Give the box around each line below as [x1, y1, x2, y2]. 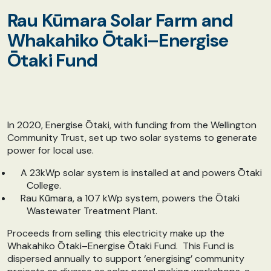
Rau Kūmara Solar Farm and [7, 8, 233, 33]
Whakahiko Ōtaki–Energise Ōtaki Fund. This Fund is [7, 240, 234, 253]
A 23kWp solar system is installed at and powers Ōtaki [21, 166, 262, 180]
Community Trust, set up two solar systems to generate [7, 131, 257, 145]
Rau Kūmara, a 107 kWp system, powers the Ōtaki [21, 192, 240, 205]
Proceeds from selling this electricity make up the [7, 227, 224, 240]
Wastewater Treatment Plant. [27, 204, 157, 218]
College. [27, 179, 61, 192]
